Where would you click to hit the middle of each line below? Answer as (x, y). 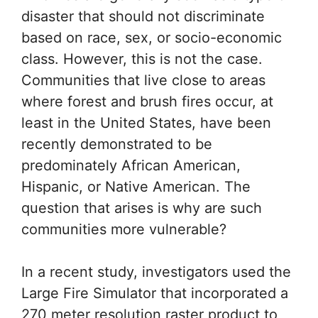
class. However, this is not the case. (142, 59)
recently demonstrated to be (117, 144)
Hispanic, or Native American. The (136, 186)
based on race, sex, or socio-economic (152, 37)
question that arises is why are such (142, 208)
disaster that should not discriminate (143, 16)
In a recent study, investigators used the (156, 272)
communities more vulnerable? (124, 229)
